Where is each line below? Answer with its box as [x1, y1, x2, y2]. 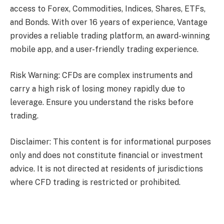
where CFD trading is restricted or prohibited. [10, 177, 180, 187]
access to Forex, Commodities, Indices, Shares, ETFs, [10, 4, 205, 14]
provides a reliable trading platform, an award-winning [10, 31, 210, 41]
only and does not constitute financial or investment [10, 150, 203, 160]
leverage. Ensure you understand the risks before [10, 97, 193, 107]
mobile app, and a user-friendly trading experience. [10, 44, 198, 54]
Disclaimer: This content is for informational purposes [10, 136, 211, 146]
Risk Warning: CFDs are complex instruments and [10, 70, 192, 80]
